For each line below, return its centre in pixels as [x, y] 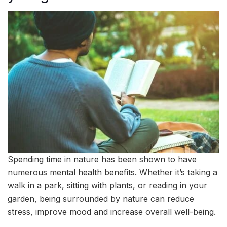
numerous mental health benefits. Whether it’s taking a [112, 172]
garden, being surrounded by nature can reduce [101, 198]
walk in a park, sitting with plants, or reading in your [107, 185]
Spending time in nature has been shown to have [102, 159]
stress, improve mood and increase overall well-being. [112, 212]
